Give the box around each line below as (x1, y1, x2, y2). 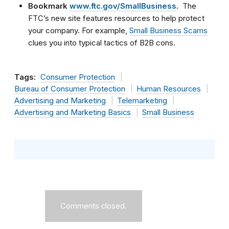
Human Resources (136, 84, 201, 94)
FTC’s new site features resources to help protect (28, 13, 204, 23)
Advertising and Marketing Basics (14, 107, 131, 117)
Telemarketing (117, 96, 167, 105)
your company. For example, (28, 25, 129, 35)
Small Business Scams (129, 25, 208, 35)
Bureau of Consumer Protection (14, 84, 125, 94)
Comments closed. (60, 201, 127, 211)
